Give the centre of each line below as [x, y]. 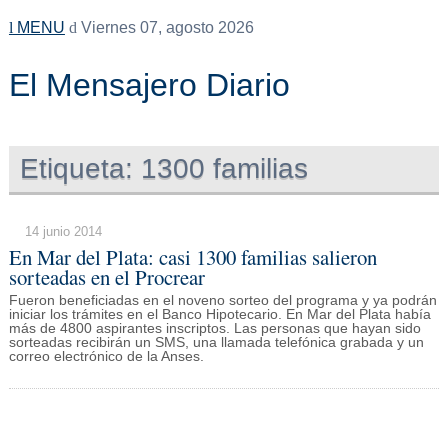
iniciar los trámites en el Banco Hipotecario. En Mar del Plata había [219, 315]
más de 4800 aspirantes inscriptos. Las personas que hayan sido [214, 329]
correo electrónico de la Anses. [106, 357]
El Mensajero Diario [149, 85]
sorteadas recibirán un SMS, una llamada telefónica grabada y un [216, 343]
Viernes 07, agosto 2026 [165, 27]
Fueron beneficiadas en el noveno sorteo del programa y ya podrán [222, 301]
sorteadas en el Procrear [106, 276]
